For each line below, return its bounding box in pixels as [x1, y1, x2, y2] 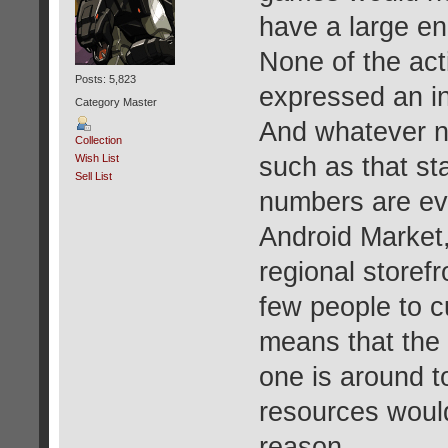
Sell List [74, 169, 112, 182]
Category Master [74, 96, 157, 109]
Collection [74, 133, 122, 146]
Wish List [74, 151, 119, 164]
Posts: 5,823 [74, 73, 136, 86]
